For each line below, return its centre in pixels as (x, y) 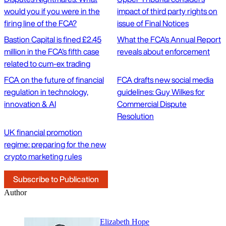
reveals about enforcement (163, 51)
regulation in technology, (46, 92)
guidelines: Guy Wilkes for (161, 92)
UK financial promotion (43, 132)
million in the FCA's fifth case (52, 51)
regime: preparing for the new (55, 144)
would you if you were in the (52, 11)
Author (15, 192)
